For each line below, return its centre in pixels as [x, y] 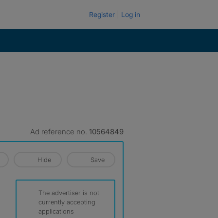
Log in [131, 14]
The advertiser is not [69, 193]
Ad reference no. [60, 132]
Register [102, 14]
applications [56, 211]
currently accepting [67, 202]
